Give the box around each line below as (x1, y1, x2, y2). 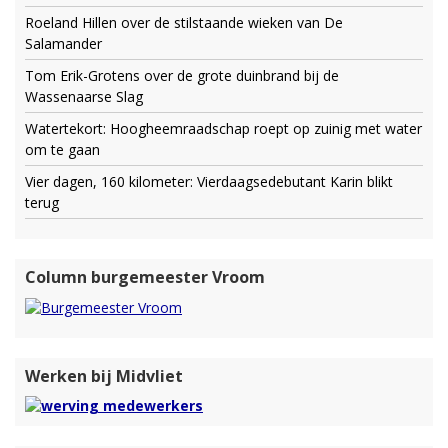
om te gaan (25, 140, 100, 160)
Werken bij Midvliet (25, 364, 183, 387)
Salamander (25, 34, 102, 54)
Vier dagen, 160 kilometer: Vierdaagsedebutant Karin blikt (25, 172, 393, 192)
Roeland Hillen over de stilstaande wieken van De (25, 13, 343, 33)
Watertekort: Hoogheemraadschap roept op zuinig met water (25, 119, 422, 139)
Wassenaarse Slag (25, 87, 143, 107)
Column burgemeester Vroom (25, 266, 265, 289)
